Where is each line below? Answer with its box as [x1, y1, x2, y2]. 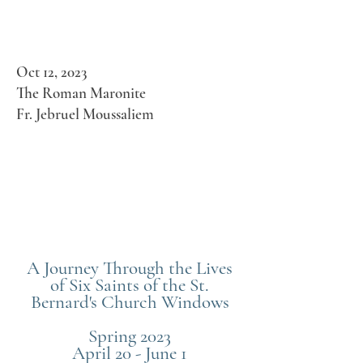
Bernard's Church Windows [30, 291, 229, 314]
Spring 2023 [88, 325, 171, 348]
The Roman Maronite [16, 83, 146, 102]
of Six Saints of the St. [50, 274, 209, 297]
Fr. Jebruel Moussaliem [16, 105, 154, 123]
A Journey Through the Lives [27, 257, 233, 280]
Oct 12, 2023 [16, 62, 87, 81]
